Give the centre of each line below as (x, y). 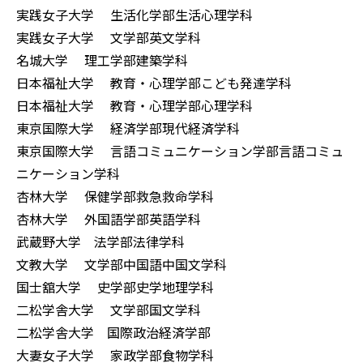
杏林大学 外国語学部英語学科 (109, 219)
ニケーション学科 (68, 174)
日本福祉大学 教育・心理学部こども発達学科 (154, 83)
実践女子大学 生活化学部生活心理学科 (135, 15)
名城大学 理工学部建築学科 (102, 60)
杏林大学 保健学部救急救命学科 (115, 196)
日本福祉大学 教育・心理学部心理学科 (135, 106)
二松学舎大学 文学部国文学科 (109, 310)
